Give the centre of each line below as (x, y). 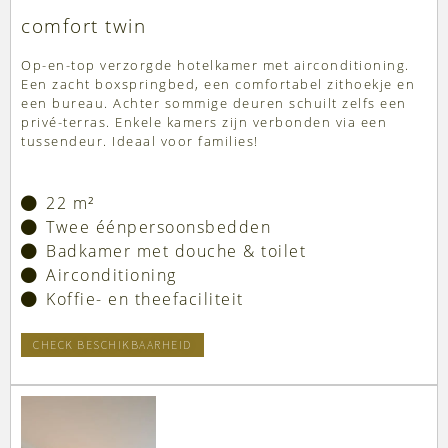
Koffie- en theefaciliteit (145, 299)
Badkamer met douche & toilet (176, 251)
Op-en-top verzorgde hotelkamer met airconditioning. (215, 65)
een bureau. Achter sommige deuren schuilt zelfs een (214, 103)
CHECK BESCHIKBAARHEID (112, 345)
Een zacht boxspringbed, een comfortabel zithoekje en (218, 84)
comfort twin (83, 26)
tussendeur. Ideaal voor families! (140, 141)
